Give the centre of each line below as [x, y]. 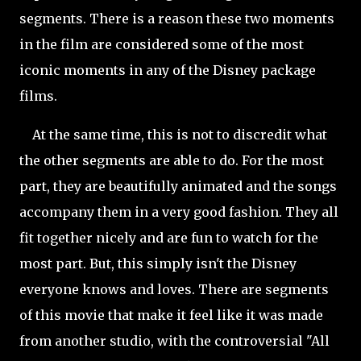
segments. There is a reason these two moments [177, 19]
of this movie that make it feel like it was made [171, 315]
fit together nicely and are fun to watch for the [169, 238]
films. [40, 96]
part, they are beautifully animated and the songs [178, 186]
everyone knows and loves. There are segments [174, 289]
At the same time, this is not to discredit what [173, 135]
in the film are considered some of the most [162, 44]
